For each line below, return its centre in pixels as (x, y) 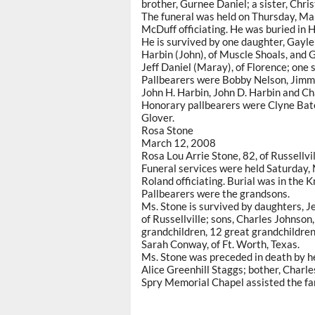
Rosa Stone (167, 130)
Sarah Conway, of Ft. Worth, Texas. (220, 244)
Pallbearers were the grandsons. (216, 194)
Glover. (158, 118)
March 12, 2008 (179, 143)
